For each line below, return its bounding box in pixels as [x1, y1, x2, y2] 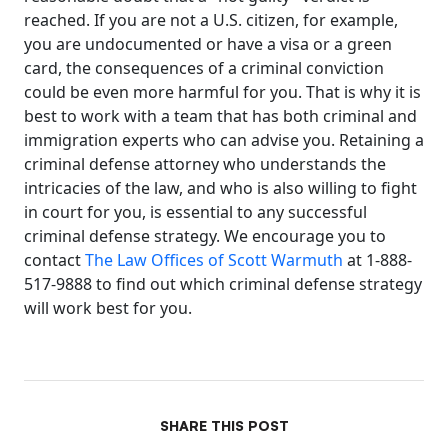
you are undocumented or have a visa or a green [24, 33, 392, 55]
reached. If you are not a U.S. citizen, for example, [24, 9, 398, 31]
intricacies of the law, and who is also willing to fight [24, 177, 417, 199]
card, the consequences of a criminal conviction [24, 57, 384, 79]
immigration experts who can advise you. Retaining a [24, 129, 424, 151]
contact [24, 249, 85, 271]
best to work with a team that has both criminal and [24, 105, 417, 127]
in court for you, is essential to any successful [24, 201, 367, 223]
